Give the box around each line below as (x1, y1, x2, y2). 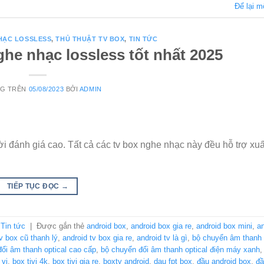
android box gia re (131, 222, 192, 231)
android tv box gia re (62, 233, 132, 243)
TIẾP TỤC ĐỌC (6, 181, 61, 190)
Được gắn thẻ (37, 222, 87, 231)
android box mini (196, 222, 252, 231)
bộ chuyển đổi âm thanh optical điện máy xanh (101, 245, 260, 255)
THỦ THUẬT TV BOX (55, 35, 125, 42)
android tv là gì (137, 233, 187, 243)
